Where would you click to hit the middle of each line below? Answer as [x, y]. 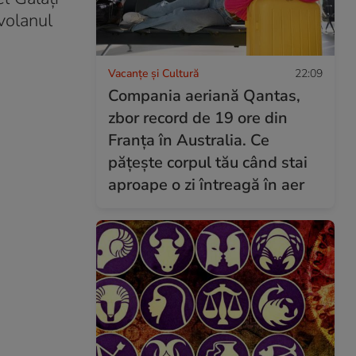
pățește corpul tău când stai [208, 162]
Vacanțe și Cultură [153, 73]
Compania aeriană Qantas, [204, 95]
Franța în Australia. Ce [189, 140]
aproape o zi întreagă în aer [206, 184]
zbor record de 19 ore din [198, 118]
